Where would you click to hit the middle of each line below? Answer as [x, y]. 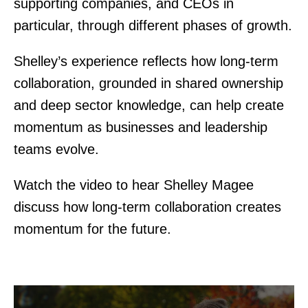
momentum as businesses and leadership [141, 127]
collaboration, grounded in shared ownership [148, 83]
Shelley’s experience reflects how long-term [146, 61]
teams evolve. [56, 149]
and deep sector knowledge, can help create [149, 105]
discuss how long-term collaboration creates [147, 207]
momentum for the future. [92, 229]
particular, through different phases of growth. [153, 25]
